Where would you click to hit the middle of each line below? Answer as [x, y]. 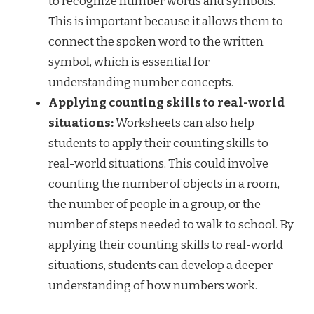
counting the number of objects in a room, [164, 184]
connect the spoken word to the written [156, 42]
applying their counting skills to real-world [166, 245]
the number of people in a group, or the [155, 205]
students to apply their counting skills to [158, 144]
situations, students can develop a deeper [161, 266]
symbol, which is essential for [129, 62]
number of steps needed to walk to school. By [171, 225]
